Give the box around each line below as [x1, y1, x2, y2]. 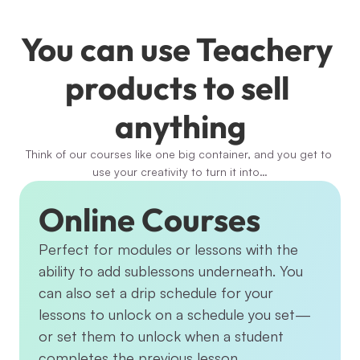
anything [114, 106, 246, 146]
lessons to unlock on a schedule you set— [39, 305, 311, 323]
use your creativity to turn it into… [92, 165, 268, 178]
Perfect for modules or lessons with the [39, 240, 298, 258]
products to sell [64, 67, 289, 108]
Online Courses [39, 199, 260, 239]
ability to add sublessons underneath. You [39, 262, 303, 280]
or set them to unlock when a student [39, 327, 284, 345]
